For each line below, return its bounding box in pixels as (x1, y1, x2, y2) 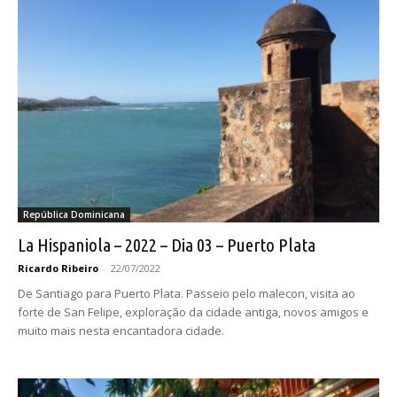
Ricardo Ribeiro (18, 261, 98, 276)
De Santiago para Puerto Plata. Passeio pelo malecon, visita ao (18, 285, 355, 302)
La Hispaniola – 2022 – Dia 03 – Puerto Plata (18, 234, 315, 256)
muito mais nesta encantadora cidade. (18, 323, 224, 339)
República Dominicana (23, 208, 125, 222)
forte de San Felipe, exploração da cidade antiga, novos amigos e (18, 304, 369, 321)
